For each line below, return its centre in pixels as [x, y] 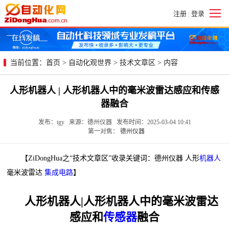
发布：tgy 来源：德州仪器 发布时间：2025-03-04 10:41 [114, 122]
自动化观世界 [90, 62]
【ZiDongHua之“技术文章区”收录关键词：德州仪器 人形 [103, 158]
